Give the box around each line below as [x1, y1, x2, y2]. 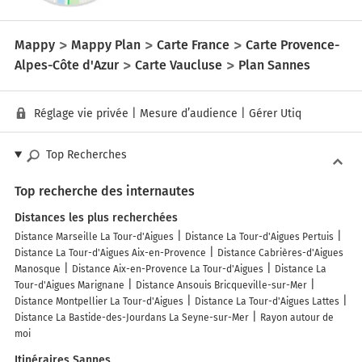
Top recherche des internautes [15, 183, 195, 200]
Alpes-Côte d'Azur [15, 57, 119, 73]
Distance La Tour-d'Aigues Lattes [195, 296, 339, 308]
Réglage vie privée [34, 107, 128, 121]
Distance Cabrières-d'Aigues [217, 247, 343, 259]
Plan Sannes [238, 57, 310, 73]
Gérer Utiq [249, 107, 301, 121]
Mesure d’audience [140, 107, 238, 121]
